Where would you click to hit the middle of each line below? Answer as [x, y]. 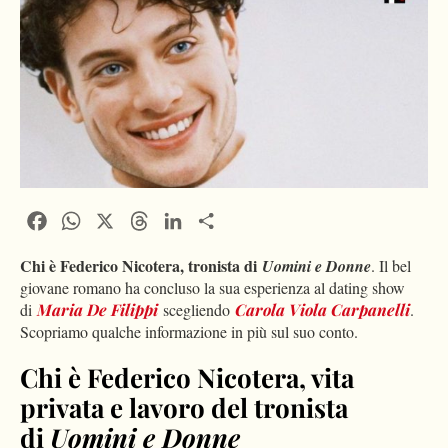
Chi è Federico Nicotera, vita [187, 378]
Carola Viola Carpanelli [322, 310]
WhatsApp [119, 219]
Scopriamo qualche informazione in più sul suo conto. [189, 332]
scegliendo [199, 310]
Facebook [81, 219]
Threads [179, 219]
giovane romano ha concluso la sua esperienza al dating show [212, 288]
